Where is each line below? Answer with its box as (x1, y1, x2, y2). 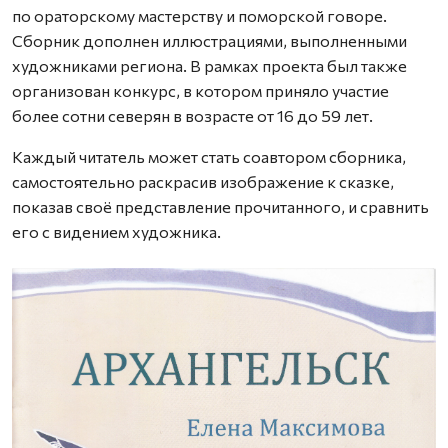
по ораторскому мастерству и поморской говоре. (12, 5, 387, 25)
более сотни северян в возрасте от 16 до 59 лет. (12, 105, 373, 125)
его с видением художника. (12, 221, 221, 241)
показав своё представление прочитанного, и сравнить (12, 196, 429, 216)
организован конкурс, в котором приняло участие (12, 80, 389, 100)
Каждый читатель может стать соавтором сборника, (12, 146, 406, 166)
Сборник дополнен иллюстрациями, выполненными (12, 30, 407, 50)
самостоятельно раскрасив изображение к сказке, (12, 171, 394, 191)
